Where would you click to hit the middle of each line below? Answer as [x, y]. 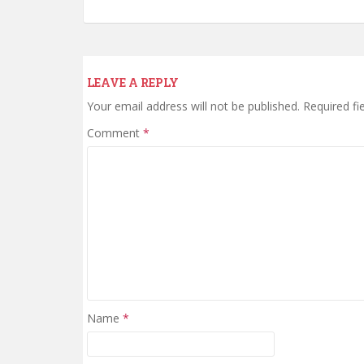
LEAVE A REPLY [133, 82]
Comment [115, 132]
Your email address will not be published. [193, 106]
